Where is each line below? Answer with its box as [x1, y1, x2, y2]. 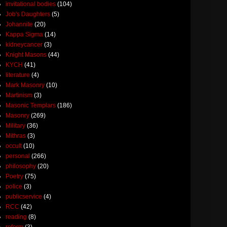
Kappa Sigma [6, 30, 43, 38]
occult [6, 142, 22, 149]
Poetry [6, 172, 23, 180]
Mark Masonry [6, 81, 45, 89]
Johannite [6, 20, 33, 28]
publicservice [6, 193, 42, 200]
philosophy [6, 162, 36, 170]
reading [6, 213, 27, 220]
